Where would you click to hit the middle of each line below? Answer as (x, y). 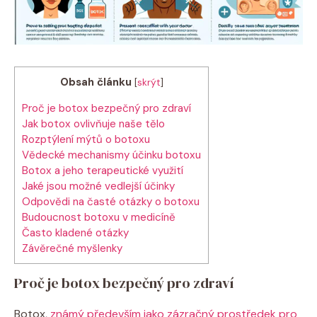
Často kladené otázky (75, 232)
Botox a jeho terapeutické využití (103, 170)
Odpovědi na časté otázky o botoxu (111, 201)
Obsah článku (96, 82)
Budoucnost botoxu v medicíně (99, 217)
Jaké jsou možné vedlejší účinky (98, 186)
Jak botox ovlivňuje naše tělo (93, 123)
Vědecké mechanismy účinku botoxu (111, 155)
